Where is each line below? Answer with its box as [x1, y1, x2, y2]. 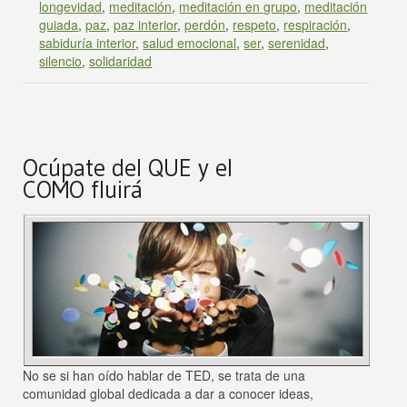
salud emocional [143, 33, 237, 52]
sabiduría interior [39, 33, 136, 52]
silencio [39, 51, 83, 70]
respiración [283, 15, 348, 34]
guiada [39, 15, 79, 34]
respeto [233, 15, 277, 34]
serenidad [268, 33, 326, 52]
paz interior [114, 15, 178, 34]
